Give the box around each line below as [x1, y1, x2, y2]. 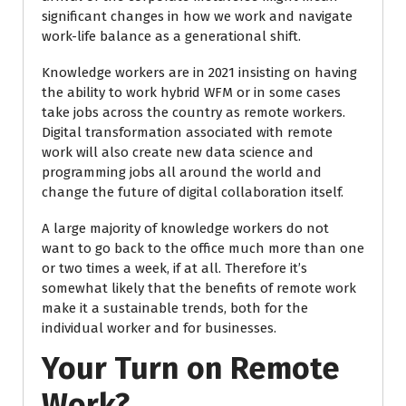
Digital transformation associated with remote [42, 124, 333, 140]
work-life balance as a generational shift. [42, 28, 301, 44]
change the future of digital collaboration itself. [42, 184, 347, 200]
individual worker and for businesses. [42, 320, 280, 336]
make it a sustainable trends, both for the [42, 300, 308, 316]
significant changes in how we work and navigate [42, 8, 353, 24]
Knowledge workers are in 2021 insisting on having [42, 64, 357, 81]
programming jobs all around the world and [42, 164, 322, 180]
